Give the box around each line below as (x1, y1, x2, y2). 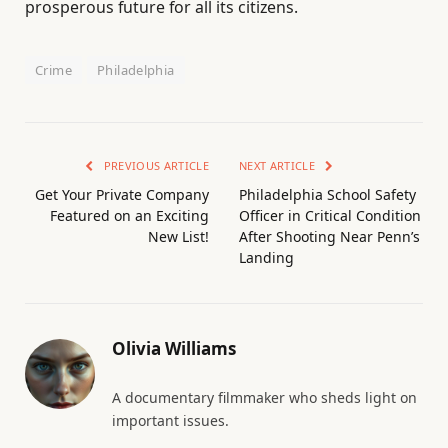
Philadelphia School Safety (239, 184, 416, 204)
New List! (148, 226, 209, 246)
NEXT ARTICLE (239, 157, 319, 173)
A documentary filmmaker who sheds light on (112, 387, 417, 407)
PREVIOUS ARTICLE (100, 157, 209, 173)
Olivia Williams (112, 336, 236, 360)
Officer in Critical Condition (239, 205, 421, 225)
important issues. (112, 410, 229, 430)
